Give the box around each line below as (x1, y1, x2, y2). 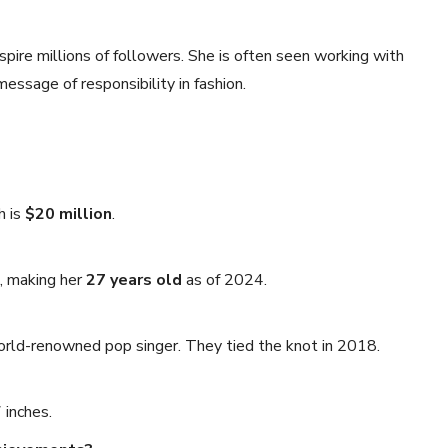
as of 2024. (182, 269, 267, 291)
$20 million (25, 203, 112, 225)
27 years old (86, 269, 182, 291)
